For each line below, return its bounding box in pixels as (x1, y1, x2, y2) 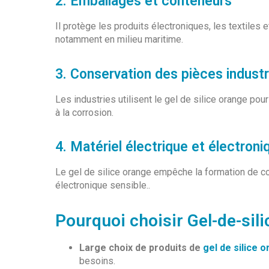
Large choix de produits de (79, 242, 203, 254)
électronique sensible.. (55, 180, 150, 191)
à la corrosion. (55, 106, 113, 118)
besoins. (79, 255, 115, 267)
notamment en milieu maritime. (55, 34, 183, 46)
